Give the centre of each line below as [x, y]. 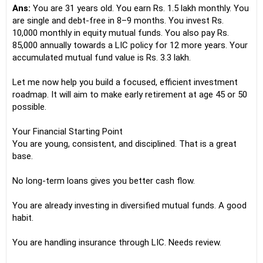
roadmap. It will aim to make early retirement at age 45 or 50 [130, 95]
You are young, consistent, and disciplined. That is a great [124, 144]
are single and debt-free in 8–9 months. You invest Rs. [118, 21]
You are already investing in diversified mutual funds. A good [129, 205]
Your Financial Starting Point [68, 131]
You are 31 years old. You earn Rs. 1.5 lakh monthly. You [140, 8]
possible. [29, 107]
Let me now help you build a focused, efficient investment [125, 82]
